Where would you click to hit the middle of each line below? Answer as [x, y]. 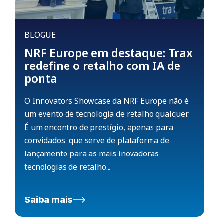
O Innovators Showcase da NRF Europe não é [107, 101]
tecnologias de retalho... [67, 167]
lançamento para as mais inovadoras [92, 154]
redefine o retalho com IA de [102, 66]
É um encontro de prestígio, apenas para [99, 127]
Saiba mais [49, 200]
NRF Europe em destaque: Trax [109, 53]
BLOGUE [40, 35]
